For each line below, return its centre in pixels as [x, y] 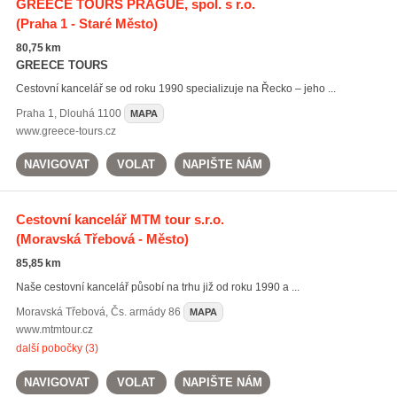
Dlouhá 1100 [90, 113]
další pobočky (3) [57, 348]
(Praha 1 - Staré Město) [86, 23]
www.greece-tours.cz [66, 131]
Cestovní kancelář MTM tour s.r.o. [120, 219]
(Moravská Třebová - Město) [102, 239]
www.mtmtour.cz [54, 330]
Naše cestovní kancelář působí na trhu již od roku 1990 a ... [157, 287]
